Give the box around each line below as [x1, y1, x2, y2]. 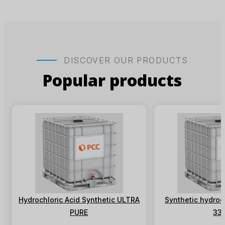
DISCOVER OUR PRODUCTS [64, 55, 188, 65]
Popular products [43, 69, 182, 91]
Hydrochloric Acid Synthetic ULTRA [18, 195, 140, 204]
